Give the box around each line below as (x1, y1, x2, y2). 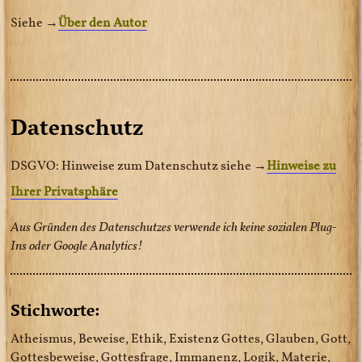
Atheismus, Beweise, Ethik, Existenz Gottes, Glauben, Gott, (11, 330, 351, 347)
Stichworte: (11, 300, 100, 320)
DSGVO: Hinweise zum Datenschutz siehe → (11, 158, 267, 174)
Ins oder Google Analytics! (11, 238, 144, 254)
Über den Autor (58, 14, 148, 30)
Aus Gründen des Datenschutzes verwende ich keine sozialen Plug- (11, 219, 338, 235)
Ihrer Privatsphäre (11, 183, 119, 200)
